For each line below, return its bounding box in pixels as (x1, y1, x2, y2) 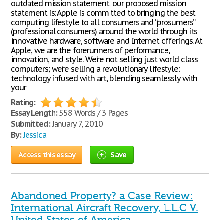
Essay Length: (11, 108, 57, 118)
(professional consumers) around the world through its (11, 27, 197, 36)
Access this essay (18, 150, 76, 159)
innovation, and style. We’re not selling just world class (11, 55, 198, 64)
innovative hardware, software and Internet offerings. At (11, 36, 202, 46)
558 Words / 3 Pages (57, 108, 128, 118)
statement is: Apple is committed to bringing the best (11, 8, 195, 18)
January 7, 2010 (50, 119, 103, 129)
